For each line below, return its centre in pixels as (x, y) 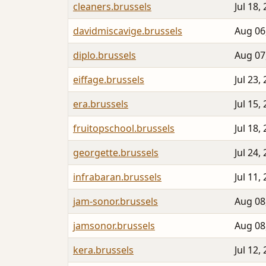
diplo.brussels (104, 56)
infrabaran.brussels (117, 177)
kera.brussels (103, 250)
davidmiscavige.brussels (128, 31)
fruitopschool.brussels (124, 129)
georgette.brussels (116, 153)
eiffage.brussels (109, 80)
